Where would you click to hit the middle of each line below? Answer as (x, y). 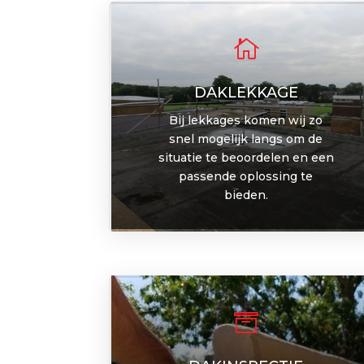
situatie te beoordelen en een (246, 157)
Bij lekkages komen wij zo (246, 120)
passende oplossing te (246, 176)
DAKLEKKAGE (246, 92)
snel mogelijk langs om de (246, 139)
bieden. (246, 195)
